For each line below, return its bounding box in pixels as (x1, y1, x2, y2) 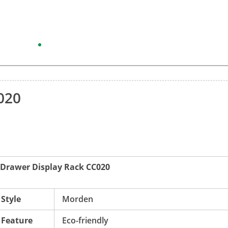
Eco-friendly (62, 215, 108, 226)
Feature (1, 215, 33, 226)
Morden (62, 193, 93, 205)
